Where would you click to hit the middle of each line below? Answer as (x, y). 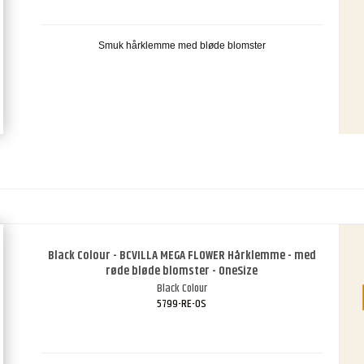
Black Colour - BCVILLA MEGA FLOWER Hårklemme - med (182, 256)
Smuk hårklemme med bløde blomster (182, 46)
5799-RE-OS (182, 304)
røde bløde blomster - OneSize (182, 271)
